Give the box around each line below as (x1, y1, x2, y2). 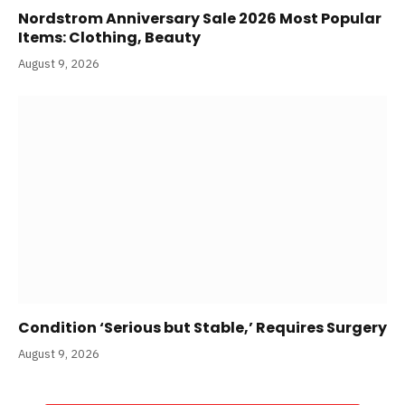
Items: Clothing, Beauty (18, 27, 201, 48)
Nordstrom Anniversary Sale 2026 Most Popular (18, 8, 381, 29)
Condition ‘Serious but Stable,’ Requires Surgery (18, 316, 387, 338)
